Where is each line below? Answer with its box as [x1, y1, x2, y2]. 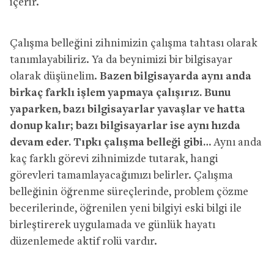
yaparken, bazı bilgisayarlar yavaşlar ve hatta [10, 103, 245, 116]
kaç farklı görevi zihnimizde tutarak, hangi [10, 153, 218, 165]
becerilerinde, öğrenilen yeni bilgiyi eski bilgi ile [10, 202, 242, 215]
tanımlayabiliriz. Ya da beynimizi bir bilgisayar [10, 54, 232, 66]
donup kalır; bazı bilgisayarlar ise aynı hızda [10, 120, 240, 132]
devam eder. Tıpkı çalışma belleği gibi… [10, 136, 211, 149]
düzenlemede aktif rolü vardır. [10, 235, 157, 248]
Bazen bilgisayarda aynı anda [100, 70, 251, 83]
